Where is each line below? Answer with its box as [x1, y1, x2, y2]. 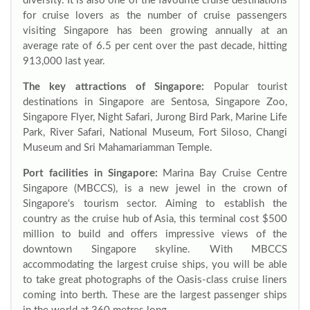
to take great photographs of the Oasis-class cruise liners [23, 275, 287, 285]
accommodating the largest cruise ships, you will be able [23, 259, 287, 270]
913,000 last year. [23, 56, 105, 66]
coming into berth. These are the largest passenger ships [23, 290, 287, 300]
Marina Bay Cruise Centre [157, 168, 288, 179]
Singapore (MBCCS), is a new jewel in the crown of [23, 183, 287, 194]
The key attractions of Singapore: [23, 82, 205, 92]
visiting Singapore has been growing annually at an [23, 26, 287, 36]
